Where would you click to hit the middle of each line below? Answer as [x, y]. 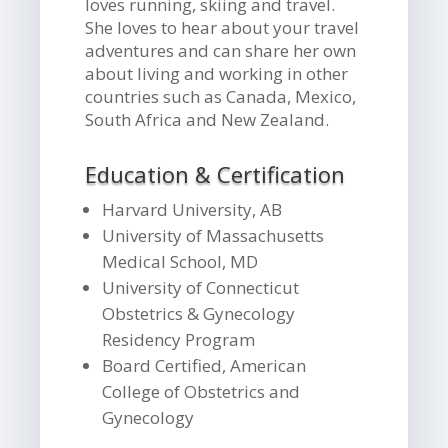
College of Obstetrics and [201, 391]
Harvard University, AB [192, 209]
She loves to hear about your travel [222, 27]
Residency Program [179, 339]
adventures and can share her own [221, 50]
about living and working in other [217, 73]
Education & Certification [215, 173]
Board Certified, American [204, 365]
